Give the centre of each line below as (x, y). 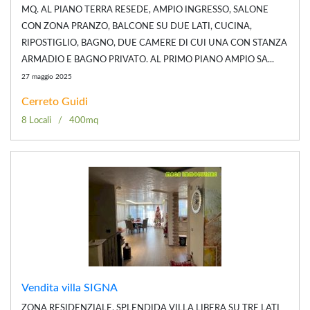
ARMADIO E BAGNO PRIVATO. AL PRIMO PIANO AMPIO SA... (148, 60)
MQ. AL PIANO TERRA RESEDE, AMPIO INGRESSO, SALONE (145, 10)
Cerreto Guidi (55, 101)
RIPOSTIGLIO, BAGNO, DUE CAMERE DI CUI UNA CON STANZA (154, 43)
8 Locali (36, 120)
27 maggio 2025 (47, 76)
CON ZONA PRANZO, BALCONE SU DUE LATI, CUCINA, (137, 26)
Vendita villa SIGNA (70, 288)
